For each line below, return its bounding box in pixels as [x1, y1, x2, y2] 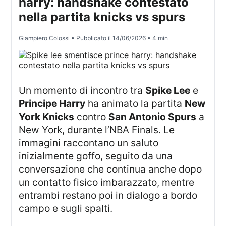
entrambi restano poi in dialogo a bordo [19, 189, 198, 202]
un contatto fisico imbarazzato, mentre [19, 176, 195, 189]
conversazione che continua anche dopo [19, 163, 202, 176]
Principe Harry [19, 97, 86, 110]
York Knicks [19, 110, 75, 123]
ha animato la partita [85, 97, 185, 110]
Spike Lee [145, 84, 191, 97]
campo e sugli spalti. [19, 202, 113, 215]
